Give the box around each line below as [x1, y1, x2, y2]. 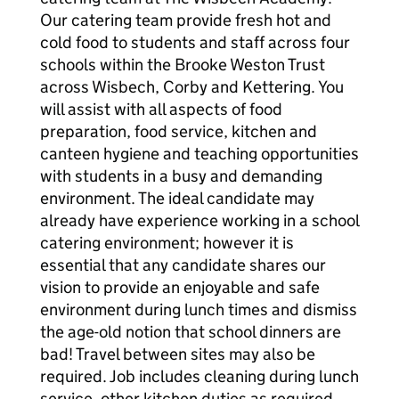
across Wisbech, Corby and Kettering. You [40, 77, 344, 97]
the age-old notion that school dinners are [40, 322, 341, 342]
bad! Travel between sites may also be [40, 344, 315, 364]
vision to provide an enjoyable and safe [40, 277, 320, 297]
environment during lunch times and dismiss [40, 299, 357, 320]
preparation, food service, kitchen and [40, 121, 317, 142]
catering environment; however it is [40, 232, 294, 253]
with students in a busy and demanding [40, 166, 322, 186]
